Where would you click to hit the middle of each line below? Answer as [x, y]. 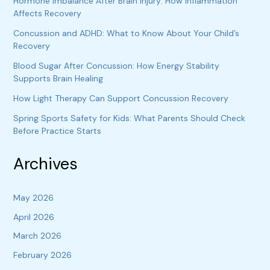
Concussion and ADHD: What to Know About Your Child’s [126, 33]
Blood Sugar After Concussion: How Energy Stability [116, 65]
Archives [45, 164]
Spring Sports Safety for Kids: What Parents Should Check [129, 118]
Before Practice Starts [57, 130]
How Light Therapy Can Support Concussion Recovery [121, 98]
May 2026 [33, 198]
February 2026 [42, 255]
